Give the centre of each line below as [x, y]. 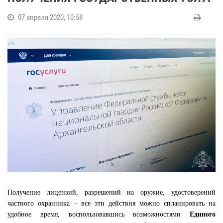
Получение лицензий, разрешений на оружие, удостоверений [111, 192]
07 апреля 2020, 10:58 [50, 17]
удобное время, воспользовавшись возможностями [99, 214]
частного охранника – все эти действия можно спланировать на [111, 203]
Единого [203, 214]
